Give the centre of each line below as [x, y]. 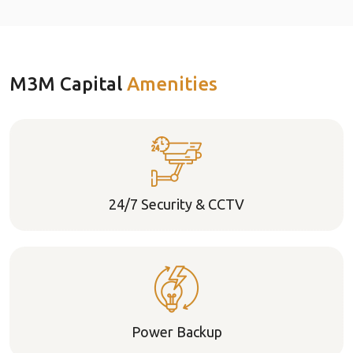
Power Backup [176, 332]
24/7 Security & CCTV [176, 204]
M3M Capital [68, 84]
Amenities [172, 84]
